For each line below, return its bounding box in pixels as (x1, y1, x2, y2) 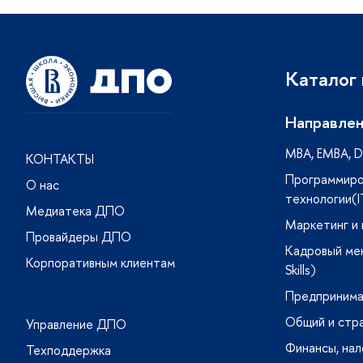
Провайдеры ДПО (26, 228, 131, 246)
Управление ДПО (26, 315, 126, 334)
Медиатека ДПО (26, 202, 125, 220)
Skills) (285, 260, 316, 279)
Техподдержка (26, 341, 111, 360)
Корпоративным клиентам (26, 254, 175, 272)
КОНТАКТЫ (26, 150, 94, 169)
